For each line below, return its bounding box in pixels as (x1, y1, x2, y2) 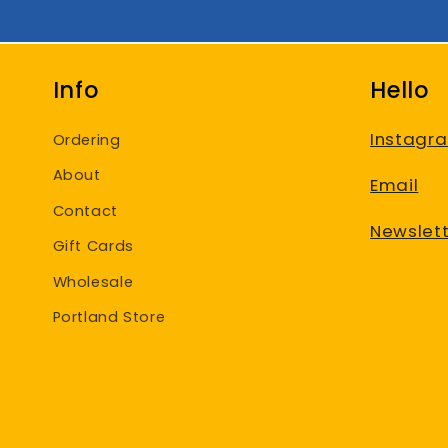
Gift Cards (52, 236, 134, 257)
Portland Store (52, 307, 166, 328)
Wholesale (52, 271, 134, 292)
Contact (52, 200, 118, 221)
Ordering (52, 129, 121, 150)
